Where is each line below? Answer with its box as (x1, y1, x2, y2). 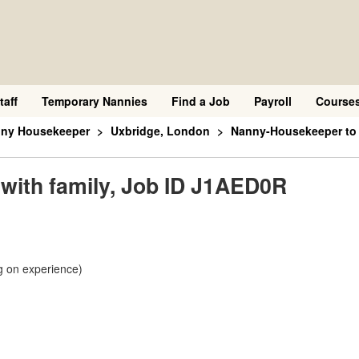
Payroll (254, 93, 292, 109)
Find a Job (171, 93, 230, 109)
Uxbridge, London (111, 123, 210, 139)
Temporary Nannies (42, 93, 147, 109)
